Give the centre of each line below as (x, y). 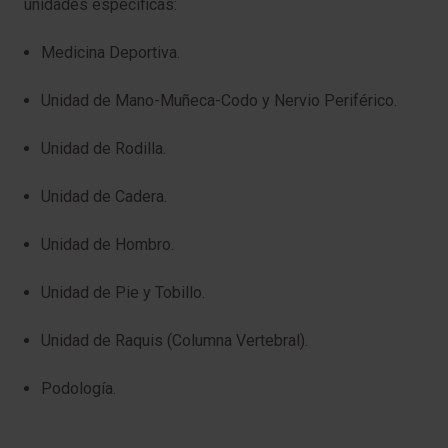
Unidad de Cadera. (104, 196)
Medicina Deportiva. (110, 52)
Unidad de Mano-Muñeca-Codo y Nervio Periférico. (219, 100)
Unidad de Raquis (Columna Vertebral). (174, 340)
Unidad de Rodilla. (103, 148)
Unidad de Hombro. (107, 244)
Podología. (78, 388)
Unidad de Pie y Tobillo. (123, 292)
